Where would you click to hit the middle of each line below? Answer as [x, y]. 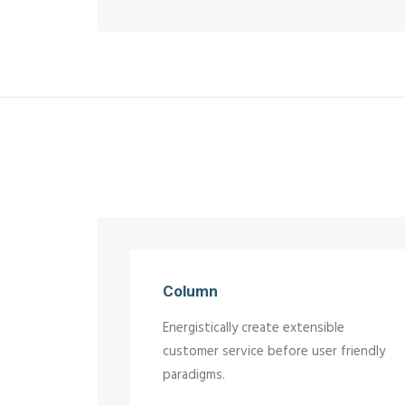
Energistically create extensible [254, 328]
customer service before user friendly [274, 352]
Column [190, 291]
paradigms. [194, 375]
